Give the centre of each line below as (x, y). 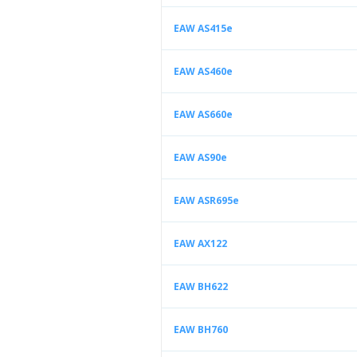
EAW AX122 (200, 243)
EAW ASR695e (206, 200)
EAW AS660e (203, 114)
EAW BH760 (201, 330)
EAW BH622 (201, 286)
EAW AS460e (203, 71)
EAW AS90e (200, 157)
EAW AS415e (203, 28)
